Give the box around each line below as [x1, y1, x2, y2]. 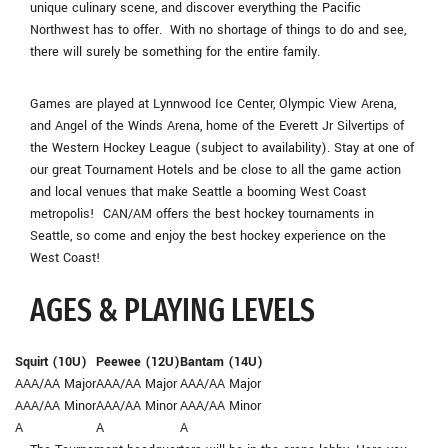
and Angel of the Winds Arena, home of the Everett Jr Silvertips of [30, 116, 404, 135]
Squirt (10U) [15, 352, 87, 371]
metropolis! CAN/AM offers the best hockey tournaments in [30, 204, 374, 223]
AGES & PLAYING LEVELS [30, 290, 315, 329]
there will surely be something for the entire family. [30, 42, 320, 61]
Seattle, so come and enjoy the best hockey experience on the [30, 226, 386, 245]
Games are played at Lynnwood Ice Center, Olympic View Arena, [30, 94, 396, 113]
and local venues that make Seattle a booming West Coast [30, 182, 366, 201]
